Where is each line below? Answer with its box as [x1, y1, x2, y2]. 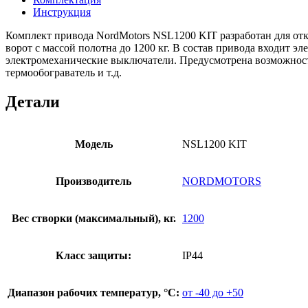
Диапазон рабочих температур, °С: [8, 286, 179, 298]
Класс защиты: [56, 249, 131, 261]
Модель [74, 137, 113, 150]
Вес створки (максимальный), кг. [11, 212, 176, 224]
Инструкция [33, 5, 91, 18]
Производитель [56, 175, 131, 187]
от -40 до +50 [182, 286, 243, 298]
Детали [5, 92, 60, 111]
